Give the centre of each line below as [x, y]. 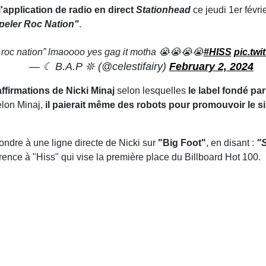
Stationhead [163, 10]
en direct [115, 10]
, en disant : [231, 143]
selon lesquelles [151, 91]
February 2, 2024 [211, 67]
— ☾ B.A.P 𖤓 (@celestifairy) [99, 67]
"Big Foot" [182, 143]
